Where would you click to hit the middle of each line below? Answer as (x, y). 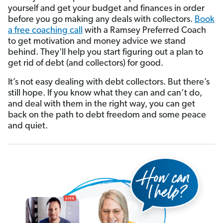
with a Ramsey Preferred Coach (144, 30)
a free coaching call (45, 30)
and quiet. (28, 126)
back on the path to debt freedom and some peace (107, 115)
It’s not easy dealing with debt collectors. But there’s (109, 82)
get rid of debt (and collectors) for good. (86, 63)
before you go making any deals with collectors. (101, 19)
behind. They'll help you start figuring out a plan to (106, 52)
